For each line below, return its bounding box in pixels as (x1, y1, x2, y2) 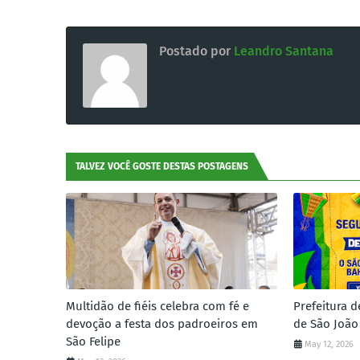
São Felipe (66, 334, 121, 349)
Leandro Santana (231, 43, 333, 59)
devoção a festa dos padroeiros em (66, 317, 258, 331)
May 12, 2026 (305, 339, 354, 350)
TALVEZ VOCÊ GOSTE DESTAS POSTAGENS (76, 161, 248, 172)
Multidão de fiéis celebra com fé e (66, 299, 249, 313)
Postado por (159, 43, 231, 59)
